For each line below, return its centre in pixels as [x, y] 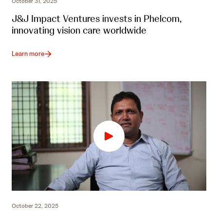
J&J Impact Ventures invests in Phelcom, [97, 19]
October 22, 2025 [35, 206]
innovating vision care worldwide [79, 30]
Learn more [28, 54]
